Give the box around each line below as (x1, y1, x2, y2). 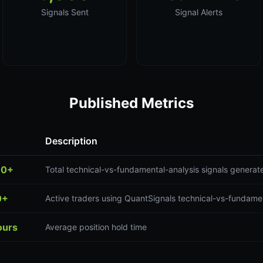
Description (45, 135, 97, 147)
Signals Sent (41, 7, 89, 17)
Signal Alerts (174, 7, 222, 17)
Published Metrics (69, 95, 194, 112)
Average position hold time (45, 222, 147, 232)
